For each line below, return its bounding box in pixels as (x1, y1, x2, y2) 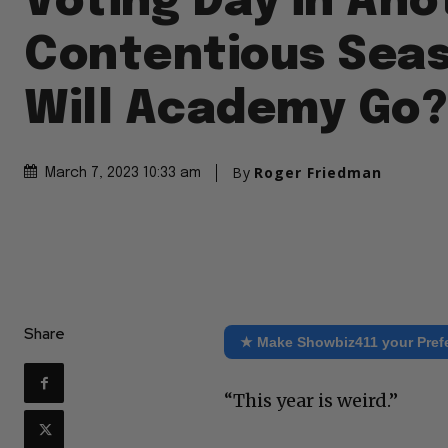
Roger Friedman (254, 163, 382, 183)
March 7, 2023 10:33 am (45, 166, 201, 181)
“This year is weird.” (224, 389, 399, 413)
